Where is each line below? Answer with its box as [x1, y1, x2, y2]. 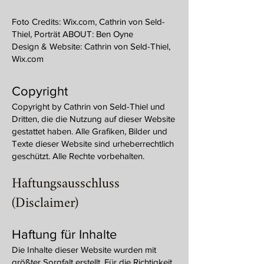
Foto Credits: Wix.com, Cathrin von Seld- [12, 16, 165, 27]
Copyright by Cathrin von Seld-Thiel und [12, 101, 165, 111]
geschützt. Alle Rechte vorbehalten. [12, 151, 144, 161]
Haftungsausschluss [12, 170, 120, 199]
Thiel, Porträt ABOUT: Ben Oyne [12, 29, 133, 39]
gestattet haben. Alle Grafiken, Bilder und [12, 126, 167, 136]
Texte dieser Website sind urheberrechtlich [12, 138, 174, 148]
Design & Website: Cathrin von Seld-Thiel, [12, 41, 170, 51]
